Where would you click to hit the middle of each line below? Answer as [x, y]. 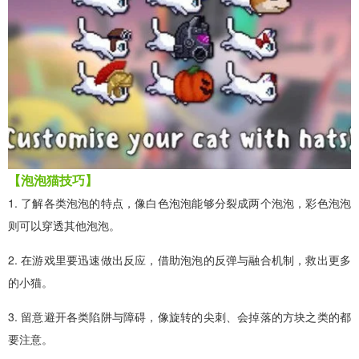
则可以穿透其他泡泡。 [64, 225]
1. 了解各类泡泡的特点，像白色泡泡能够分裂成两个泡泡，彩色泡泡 [179, 202]
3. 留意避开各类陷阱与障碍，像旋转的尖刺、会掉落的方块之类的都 [179, 316]
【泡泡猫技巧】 [53, 179]
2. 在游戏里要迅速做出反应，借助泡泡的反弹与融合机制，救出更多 [179, 259]
